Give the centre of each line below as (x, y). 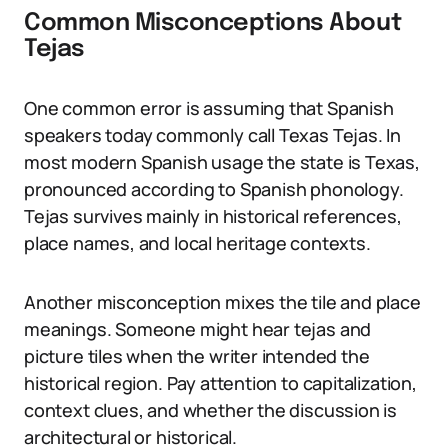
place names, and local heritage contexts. (197, 243)
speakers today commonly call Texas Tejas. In (213, 135)
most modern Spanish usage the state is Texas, (222, 162)
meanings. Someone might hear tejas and (198, 329)
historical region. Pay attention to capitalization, (220, 383)
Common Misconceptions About (213, 23)
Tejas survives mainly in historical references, (213, 216)
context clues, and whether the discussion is (211, 410)
